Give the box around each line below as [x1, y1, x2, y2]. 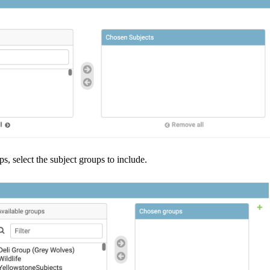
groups [79, 154, 105, 165]
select [13, 154, 34, 165]
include [117, 154, 145, 165]
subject [50, 154, 77, 165]
